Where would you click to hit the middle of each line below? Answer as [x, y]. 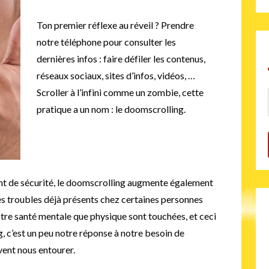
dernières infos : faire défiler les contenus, [121, 58]
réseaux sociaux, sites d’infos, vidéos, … [116, 75]
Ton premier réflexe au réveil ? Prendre [116, 25]
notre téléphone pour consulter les [107, 41]
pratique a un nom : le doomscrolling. [111, 109]
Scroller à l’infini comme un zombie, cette [120, 92]
